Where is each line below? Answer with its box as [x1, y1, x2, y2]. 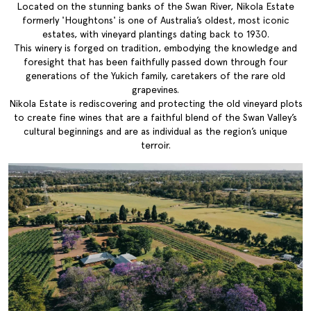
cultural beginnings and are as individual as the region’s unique [24, 126, 287, 137]
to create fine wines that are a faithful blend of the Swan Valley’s [14, 112, 297, 124]
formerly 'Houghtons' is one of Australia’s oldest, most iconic [22, 15, 289, 26]
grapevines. [132, 84, 179, 96]
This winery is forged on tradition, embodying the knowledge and [14, 42, 297, 54]
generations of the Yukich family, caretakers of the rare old [26, 70, 285, 82]
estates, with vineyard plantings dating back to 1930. [42, 28, 269, 40]
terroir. [140, 140, 171, 151]
